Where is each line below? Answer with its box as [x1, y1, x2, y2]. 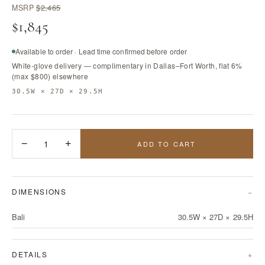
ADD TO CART [137, 139, 196, 148]
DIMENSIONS [12, 186, 67, 196]
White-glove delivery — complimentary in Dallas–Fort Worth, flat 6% [12, 60, 243, 70]
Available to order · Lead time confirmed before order [15, 46, 187, 56]
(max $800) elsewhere [12, 71, 89, 81]
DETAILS [12, 249, 48, 259]
